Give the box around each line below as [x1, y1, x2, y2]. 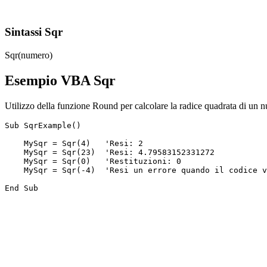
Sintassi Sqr [5, 26, 63, 39]
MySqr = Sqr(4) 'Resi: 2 [5, 138, 143, 148]
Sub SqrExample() [5, 120, 81, 130]
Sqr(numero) [5, 50, 52, 61]
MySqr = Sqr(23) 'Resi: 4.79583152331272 [5, 147, 215, 157]
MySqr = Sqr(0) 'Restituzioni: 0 [5, 156, 181, 166]
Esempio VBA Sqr [5, 73, 116, 89]
